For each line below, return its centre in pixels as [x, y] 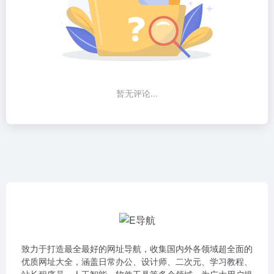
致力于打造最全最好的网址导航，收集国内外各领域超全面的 [137, 248]
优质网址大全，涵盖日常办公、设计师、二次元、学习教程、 [137, 261]
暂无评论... [137, 93]
